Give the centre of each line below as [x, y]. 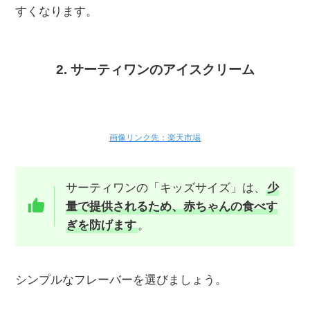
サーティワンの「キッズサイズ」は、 [165, 188]
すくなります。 [57, 11]
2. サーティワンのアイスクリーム [155, 70]
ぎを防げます [101, 225]
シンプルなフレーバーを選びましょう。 [121, 280]
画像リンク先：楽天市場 [155, 137]
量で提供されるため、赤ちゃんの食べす [171, 206]
